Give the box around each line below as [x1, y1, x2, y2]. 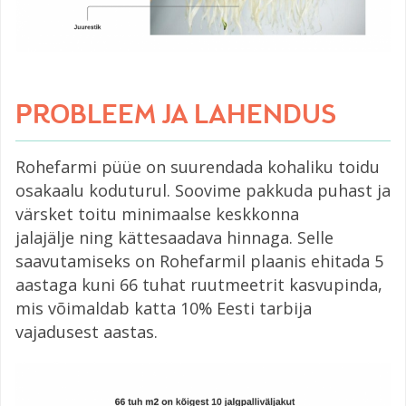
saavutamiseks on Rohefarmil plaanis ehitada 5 [15, 249, 383, 272]
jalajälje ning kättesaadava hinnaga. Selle [15, 226, 333, 248]
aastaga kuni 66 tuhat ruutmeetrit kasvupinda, [15, 273, 382, 295]
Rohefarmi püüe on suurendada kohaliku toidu [15, 155, 380, 178]
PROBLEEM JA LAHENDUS [15, 97, 336, 134]
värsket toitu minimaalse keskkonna [15, 202, 299, 225]
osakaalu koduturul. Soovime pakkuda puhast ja [15, 179, 391, 201]
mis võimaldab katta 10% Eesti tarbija [15, 296, 312, 319]
